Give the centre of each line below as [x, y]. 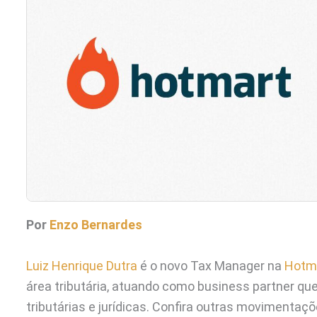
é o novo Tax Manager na [211, 265]
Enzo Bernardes [96, 225]
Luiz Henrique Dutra [82, 265]
